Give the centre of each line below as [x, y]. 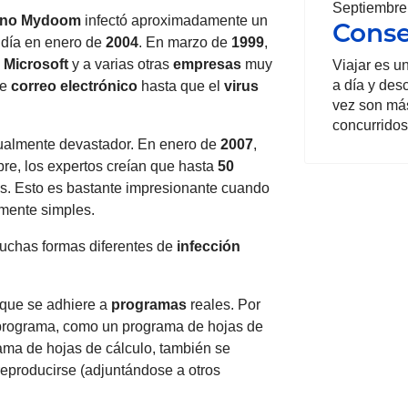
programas [149, 304]
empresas [207, 64]
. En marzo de [185, 42]
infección [209, 246]
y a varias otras [121, 64]
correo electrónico [74, 86]
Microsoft [36, 64]
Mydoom [51, 20]
